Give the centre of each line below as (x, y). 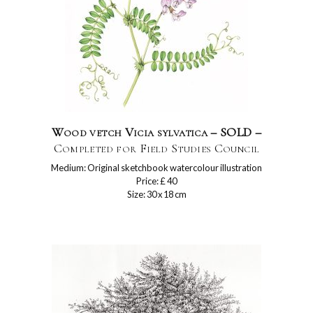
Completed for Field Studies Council (156, 148)
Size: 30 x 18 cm (156, 194)
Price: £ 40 (156, 181)
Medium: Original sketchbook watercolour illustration (156, 167)
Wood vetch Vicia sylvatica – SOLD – (156, 132)
